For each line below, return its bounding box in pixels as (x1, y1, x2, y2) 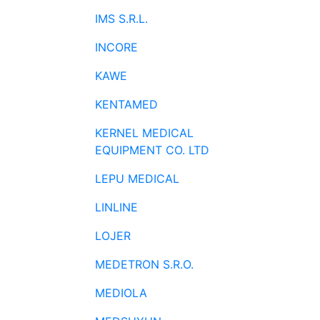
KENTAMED (95, 97, 158, 111)
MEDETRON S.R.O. (95, 257, 194, 271)
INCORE (95, 40, 138, 54)
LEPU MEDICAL (95, 171, 179, 186)
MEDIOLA (95, 286, 147, 300)
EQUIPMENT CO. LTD (95, 143, 209, 157)
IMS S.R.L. (95, 11, 148, 26)
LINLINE (95, 200, 138, 214)
